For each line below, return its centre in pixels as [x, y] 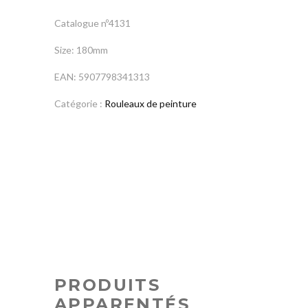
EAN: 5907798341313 [102, 77]
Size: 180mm [81, 50]
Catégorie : [79, 104]
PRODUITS [108, 285]
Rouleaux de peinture [151, 104]
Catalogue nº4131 [92, 23]
